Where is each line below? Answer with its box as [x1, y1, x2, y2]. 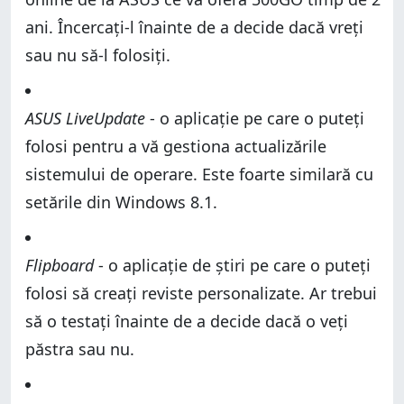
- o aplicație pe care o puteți [145, 106, 364, 129]
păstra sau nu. [25, 337, 134, 360]
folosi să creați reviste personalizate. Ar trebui [25, 281, 377, 304]
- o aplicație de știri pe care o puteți [94, 253, 371, 276]
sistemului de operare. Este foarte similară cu [25, 162, 373, 185]
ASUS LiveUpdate [25, 106, 145, 129]
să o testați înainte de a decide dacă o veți [25, 309, 348, 332]
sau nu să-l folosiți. [25, 43, 170, 66]
